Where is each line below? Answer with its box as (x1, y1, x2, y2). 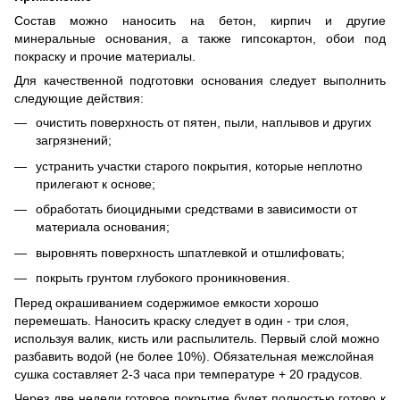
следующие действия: (14, 91, 144, 106)
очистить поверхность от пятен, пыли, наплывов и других (36, 115, 371, 130)
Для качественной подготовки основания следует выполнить (14, 73, 386, 88)
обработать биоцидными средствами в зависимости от (36, 202, 357, 217)
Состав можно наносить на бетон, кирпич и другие (14, 13, 386, 29)
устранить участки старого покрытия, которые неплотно (36, 158, 362, 173)
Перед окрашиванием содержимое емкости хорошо (14, 296, 319, 311)
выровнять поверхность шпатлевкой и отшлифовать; (36, 245, 345, 260)
